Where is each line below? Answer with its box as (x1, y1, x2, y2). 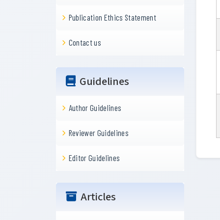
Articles (81, 189, 116, 205)
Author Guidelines (68, 103, 122, 112)
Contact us (68, 37, 102, 47)
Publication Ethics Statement (68, 12, 157, 22)
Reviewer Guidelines (68, 128, 129, 137)
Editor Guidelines (68, 153, 120, 163)
